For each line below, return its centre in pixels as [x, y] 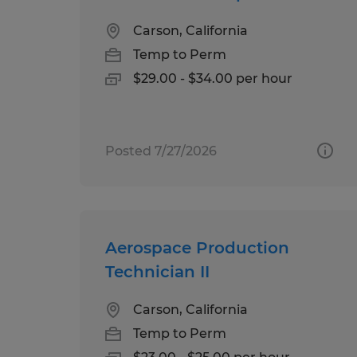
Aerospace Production [197, 247]
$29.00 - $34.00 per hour [213, 78]
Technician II [157, 271]
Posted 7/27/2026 [161, 151]
